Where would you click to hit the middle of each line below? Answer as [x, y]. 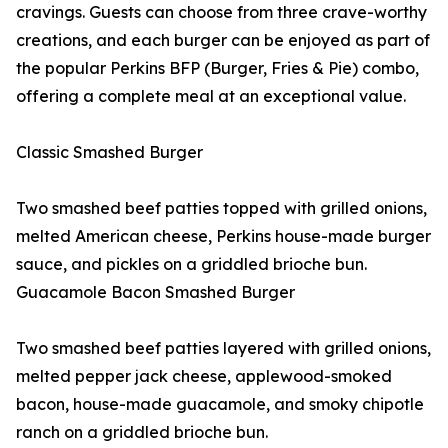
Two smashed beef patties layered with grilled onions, [223, 348]
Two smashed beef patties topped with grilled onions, [221, 208]
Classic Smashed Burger [109, 152]
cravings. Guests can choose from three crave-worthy [221, 12]
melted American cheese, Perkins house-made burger [223, 236]
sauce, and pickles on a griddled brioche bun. [191, 264]
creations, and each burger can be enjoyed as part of [223, 40]
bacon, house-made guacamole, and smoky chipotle [220, 404]
